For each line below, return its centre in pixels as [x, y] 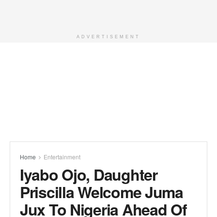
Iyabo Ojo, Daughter [89, 174]
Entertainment [62, 157]
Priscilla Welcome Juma [101, 192]
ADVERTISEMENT [108, 37]
